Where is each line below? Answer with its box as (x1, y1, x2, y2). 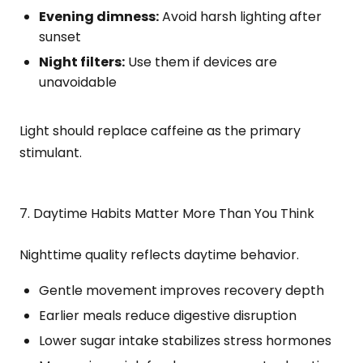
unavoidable (39, 73, 117, 92)
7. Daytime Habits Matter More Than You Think (19, 204, 314, 223)
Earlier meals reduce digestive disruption (39, 306, 297, 325)
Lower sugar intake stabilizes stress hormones (39, 331, 331, 350)
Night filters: (39, 53, 125, 71)
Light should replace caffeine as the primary (19, 122, 301, 140)
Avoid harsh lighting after (159, 7, 322, 26)
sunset (39, 28, 81, 46)
